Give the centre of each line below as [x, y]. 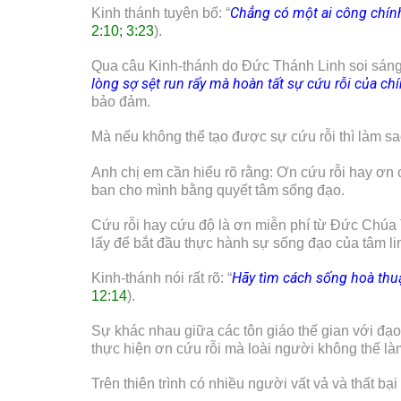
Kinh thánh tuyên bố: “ [161, 13]
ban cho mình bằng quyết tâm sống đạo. [218, 190]
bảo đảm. [121, 102]
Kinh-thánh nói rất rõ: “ [162, 278]
